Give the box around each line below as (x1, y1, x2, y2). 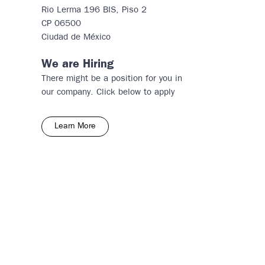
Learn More (54, 122, 96, 131)
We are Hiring (41, 59, 114, 70)
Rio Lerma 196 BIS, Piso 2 (41, 6, 147, 15)
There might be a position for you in (41, 75, 182, 83)
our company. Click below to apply (41, 88, 174, 97)
